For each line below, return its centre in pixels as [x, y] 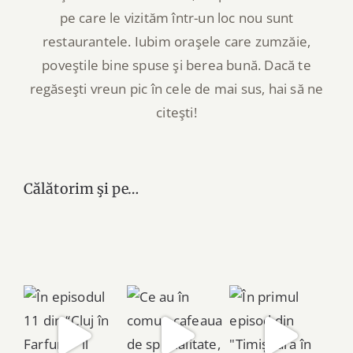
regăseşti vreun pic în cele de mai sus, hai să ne [176, 88]
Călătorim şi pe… [82, 188]
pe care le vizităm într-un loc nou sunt [176, 17]
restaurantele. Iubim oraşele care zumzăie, [176, 41]
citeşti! [176, 112]
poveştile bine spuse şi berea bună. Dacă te [176, 65]
